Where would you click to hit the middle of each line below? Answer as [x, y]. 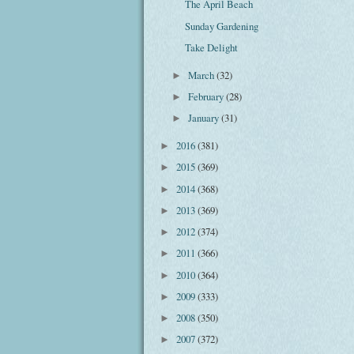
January [205, 118]
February [207, 97]
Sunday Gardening [222, 26]
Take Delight [212, 47]
